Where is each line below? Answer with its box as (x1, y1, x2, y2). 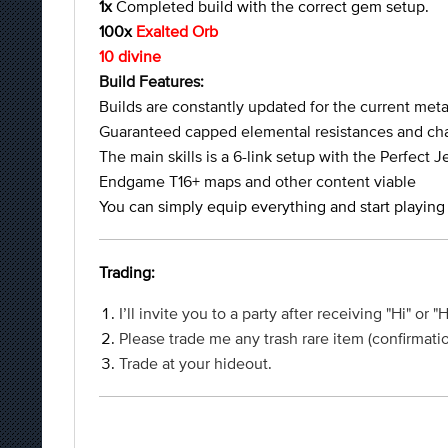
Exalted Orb (136, 22, 218, 40)
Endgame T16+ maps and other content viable (99, 172, 416, 190)
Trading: (99, 263, 155, 281)
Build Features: (99, 72, 204, 90)
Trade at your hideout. (119, 354, 272, 372)
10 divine (99, 47, 161, 65)
